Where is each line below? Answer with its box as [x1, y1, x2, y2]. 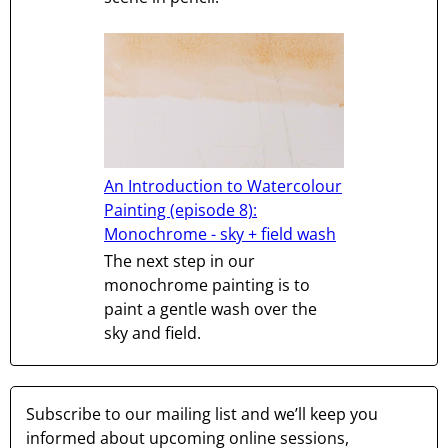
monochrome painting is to [104, 274, 310, 297]
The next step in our [104, 250, 255, 273]
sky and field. [104, 322, 201, 345]
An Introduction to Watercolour [104, 175, 342, 198]
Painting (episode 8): [104, 199, 257, 222]
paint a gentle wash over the [104, 298, 317, 321]
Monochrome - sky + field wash [104, 223, 336, 246]
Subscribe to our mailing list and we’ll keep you [26, 403, 378, 426]
